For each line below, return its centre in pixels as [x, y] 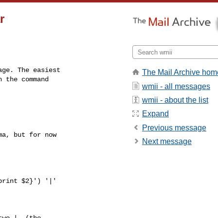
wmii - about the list [175, 100]
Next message [167, 142]
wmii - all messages [176, 86]
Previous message [174, 127]
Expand [155, 114]
